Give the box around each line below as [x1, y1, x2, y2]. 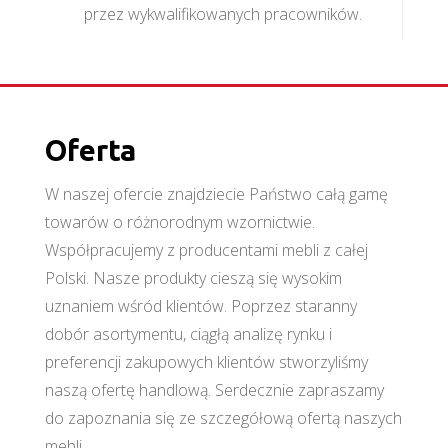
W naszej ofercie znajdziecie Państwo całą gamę [44, 182, 388, 205]
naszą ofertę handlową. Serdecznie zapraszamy [44, 378, 384, 401]
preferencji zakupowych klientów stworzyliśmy [44, 350, 368, 373]
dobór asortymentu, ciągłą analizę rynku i [44, 322, 332, 345]
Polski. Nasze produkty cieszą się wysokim [44, 266, 342, 289]
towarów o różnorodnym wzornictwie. [44, 210, 315, 233]
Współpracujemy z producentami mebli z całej [44, 238, 368, 261]
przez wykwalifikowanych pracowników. [84, 3, 363, 26]
